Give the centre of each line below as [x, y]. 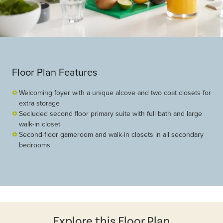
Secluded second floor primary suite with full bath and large [111, 114]
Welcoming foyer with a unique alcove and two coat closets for [115, 93]
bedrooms [35, 145]
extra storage [39, 103]
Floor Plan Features [55, 72]
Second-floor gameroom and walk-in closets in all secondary [111, 135]
